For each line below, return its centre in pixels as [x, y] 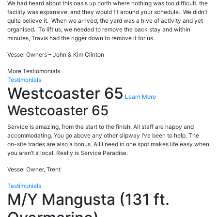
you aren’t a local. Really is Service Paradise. [68, 153]
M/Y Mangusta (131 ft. [88, 199]
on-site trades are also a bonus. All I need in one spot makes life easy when [108, 144]
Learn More [140, 96]
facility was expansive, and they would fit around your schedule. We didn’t [107, 12]
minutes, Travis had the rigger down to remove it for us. [81, 38]
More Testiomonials [34, 71]
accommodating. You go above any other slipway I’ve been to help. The [103, 135]
